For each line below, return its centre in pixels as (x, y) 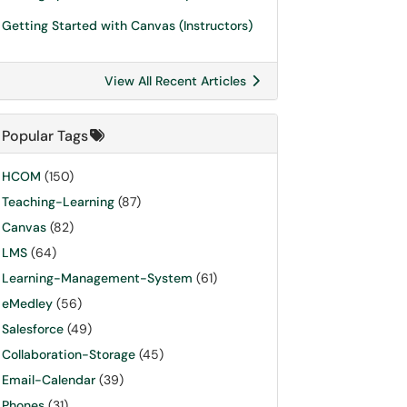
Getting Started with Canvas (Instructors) (127, 25)
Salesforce (33, 329)
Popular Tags (45, 136)
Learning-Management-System (97, 278)
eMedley (27, 303)
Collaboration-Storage (69, 354)
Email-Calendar (49, 380)
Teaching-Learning (58, 202)
